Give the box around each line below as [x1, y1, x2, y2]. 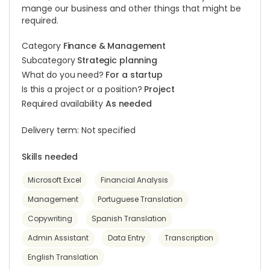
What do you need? [22, 69, 106, 81]
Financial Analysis [101, 175, 168, 185]
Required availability [22, 98, 105, 110]
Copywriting [28, 213, 72, 224]
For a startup [105, 69, 163, 81]
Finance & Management [63, 40, 166, 52]
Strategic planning [77, 54, 157, 66]
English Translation [28, 252, 98, 262]
